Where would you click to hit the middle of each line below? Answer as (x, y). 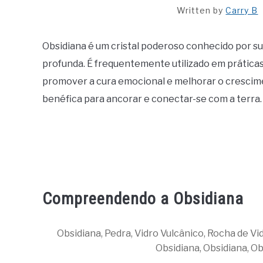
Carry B (242, 10)
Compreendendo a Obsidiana (143, 199)
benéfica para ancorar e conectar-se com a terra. (152, 99)
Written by (201, 10)
